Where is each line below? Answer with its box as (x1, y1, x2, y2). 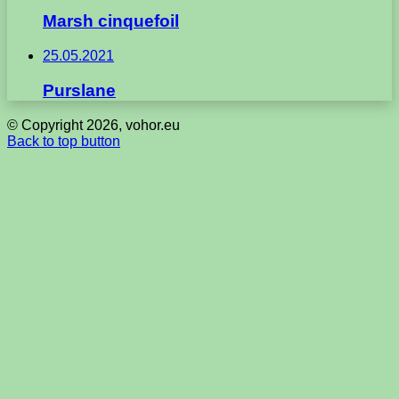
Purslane (43, 80, 116, 100)
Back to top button (7, 133, 120, 149)
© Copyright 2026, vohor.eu (7, 117, 180, 133)
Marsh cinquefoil (43, 12, 179, 31)
